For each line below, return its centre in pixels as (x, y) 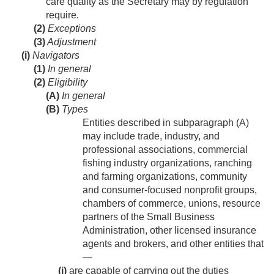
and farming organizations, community (165, 177)
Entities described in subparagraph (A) (166, 123)
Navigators (55, 56)
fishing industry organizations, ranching (167, 163)
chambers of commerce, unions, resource (172, 204)
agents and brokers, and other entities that (173, 244)
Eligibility (66, 83)
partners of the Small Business (149, 217)
